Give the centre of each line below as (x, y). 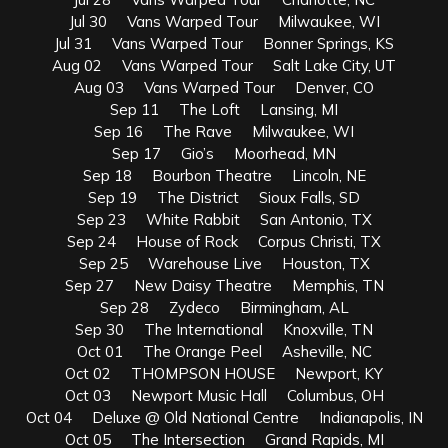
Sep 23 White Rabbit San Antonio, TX (224, 219)
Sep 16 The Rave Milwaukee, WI (224, 131)
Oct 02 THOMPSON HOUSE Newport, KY (224, 373)
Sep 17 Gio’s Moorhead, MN (224, 153)
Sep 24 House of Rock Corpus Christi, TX (224, 241)
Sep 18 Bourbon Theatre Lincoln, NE (224, 175)
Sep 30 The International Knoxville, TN (224, 329)
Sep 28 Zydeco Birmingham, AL (224, 307)
